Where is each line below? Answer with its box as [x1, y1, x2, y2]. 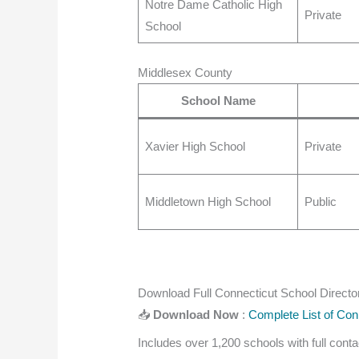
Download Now [153, 308, 243, 322]
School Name [180, 93, 256, 107]
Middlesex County [138, 65, 233, 79]
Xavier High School [144, 139, 245, 153]
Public [304, 194, 337, 208]
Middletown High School [144, 194, 271, 208]
